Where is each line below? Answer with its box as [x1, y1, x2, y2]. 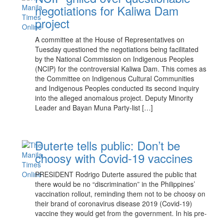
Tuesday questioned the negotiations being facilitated [35, 44, 199, 54]
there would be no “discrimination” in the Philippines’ [35, 179, 196, 189]
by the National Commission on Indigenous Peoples [35, 54, 194, 64]
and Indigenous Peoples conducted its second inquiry [35, 83, 200, 93]
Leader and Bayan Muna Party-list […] [35, 103, 153, 112]
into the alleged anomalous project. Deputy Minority [35, 93, 194, 103]
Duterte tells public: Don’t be [35, 137, 181, 154]
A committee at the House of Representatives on [35, 35, 185, 44]
